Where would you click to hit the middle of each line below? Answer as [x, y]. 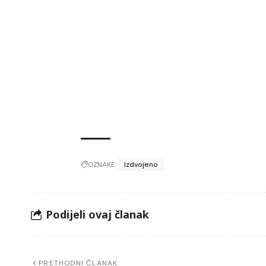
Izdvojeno [141, 165]
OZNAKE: [102, 165]
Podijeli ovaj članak [97, 214]
